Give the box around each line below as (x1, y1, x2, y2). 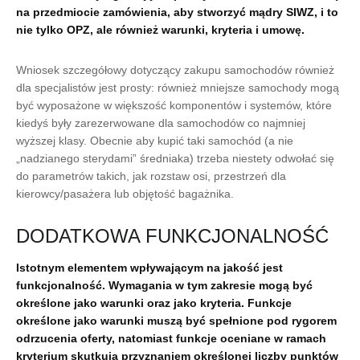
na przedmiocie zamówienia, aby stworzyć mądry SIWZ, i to (16, 6, 338, 18)
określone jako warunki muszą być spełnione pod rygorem (16, 314, 337, 327)
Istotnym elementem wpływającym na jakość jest (16, 261, 283, 274)
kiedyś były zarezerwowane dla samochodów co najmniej (16, 117, 305, 129)
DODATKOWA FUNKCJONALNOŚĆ (16, 225, 329, 247)
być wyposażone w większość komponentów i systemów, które (16, 99, 332, 112)
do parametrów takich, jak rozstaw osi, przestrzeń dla (16, 170, 286, 182)
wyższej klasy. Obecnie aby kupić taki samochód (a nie (16, 134, 293, 147)
